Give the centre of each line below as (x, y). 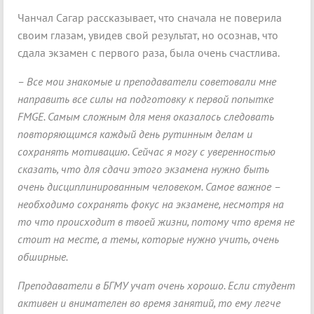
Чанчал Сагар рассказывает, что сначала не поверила (150, 18)
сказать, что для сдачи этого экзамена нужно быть (143, 169)
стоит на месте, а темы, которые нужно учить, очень (148, 239)
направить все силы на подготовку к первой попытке (145, 99)
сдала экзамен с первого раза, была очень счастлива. (149, 53)
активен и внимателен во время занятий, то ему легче (149, 303)
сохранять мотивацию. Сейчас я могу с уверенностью (146, 152)
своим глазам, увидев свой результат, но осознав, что (148, 35)
